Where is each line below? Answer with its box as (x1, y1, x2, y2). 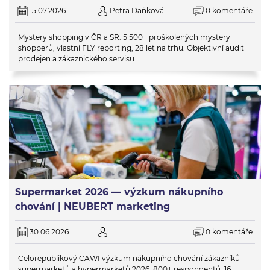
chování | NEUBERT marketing (15, 200, 170, 212)
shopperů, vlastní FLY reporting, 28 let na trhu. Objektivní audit (18, 43, 244, 53)
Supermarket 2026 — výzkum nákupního (15, 186, 223, 198)
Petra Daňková (109, 6, 164, 16)
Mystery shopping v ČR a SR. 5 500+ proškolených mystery (18, 33, 230, 42)
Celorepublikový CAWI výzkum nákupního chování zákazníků (18, 253, 240, 263)
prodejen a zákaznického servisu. (18, 54, 136, 64)
